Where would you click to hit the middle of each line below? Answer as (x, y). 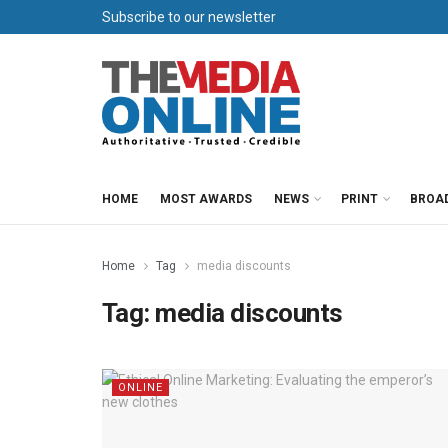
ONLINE (140, 387)
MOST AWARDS (206, 199)
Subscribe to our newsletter (189, 17)
